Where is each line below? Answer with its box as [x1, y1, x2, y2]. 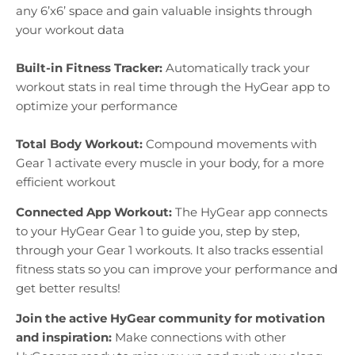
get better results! [16, 281, 120, 296]
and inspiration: [16, 330, 112, 345]
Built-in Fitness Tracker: [16, 60, 162, 76]
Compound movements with [146, 136, 317, 152]
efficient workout [16, 174, 116, 190]
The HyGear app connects [175, 204, 327, 220]
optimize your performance [16, 98, 177, 114]
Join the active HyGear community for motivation [16, 311, 325, 326]
